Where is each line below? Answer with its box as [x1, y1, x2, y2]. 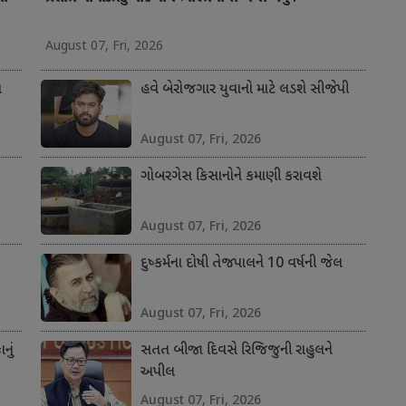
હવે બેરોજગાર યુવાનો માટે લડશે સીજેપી [140, 81, 349, 101]
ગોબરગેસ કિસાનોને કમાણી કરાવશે [140, 168, 322, 188]
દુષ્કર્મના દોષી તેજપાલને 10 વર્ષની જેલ [140, 255, 343, 275]
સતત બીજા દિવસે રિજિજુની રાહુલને [140, 342, 333, 362]
